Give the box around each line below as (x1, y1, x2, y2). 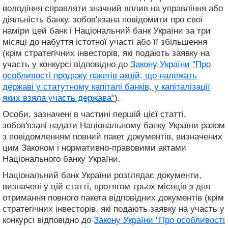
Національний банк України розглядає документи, (3, 170, 202, 180)
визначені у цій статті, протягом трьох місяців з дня (3, 181, 210, 191)
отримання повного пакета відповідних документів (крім (3, 192, 224, 203)
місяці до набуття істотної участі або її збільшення (3, 37, 207, 47)
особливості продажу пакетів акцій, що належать (3, 70, 197, 80)
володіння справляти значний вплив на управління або (3, 3, 223, 13)
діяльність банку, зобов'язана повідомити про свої (3, 14, 203, 24)
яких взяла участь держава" (3, 93, 115, 103)
